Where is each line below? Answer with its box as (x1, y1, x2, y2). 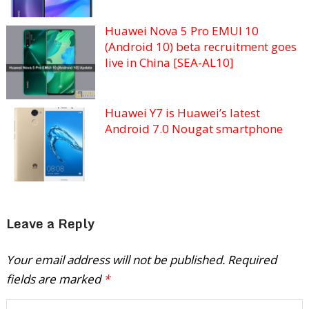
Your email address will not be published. (6, 252, 225, 268)
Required (227, 252, 277, 268)
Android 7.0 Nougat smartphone (104, 121, 283, 137)
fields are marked (6, 271, 103, 288)
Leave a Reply (6, 212, 94, 235)
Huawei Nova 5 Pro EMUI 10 (104, 23, 259, 39)
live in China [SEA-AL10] (104, 54, 234, 71)
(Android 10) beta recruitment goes (104, 39, 297, 55)
